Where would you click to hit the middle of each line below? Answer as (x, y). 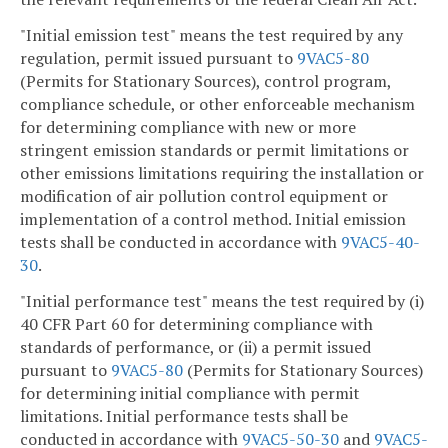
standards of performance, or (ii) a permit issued (195, 346)
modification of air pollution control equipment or (204, 195)
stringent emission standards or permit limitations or (214, 149)
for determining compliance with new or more (188, 126)
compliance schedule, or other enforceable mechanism (217, 103)
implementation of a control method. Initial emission (213, 218)
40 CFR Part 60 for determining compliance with (196, 323)
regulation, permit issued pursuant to (158, 57)
